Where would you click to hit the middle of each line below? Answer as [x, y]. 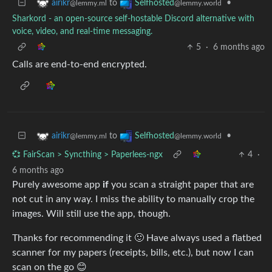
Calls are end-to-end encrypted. [80, 64]
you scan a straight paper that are [181, 185]
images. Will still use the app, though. [91, 214]
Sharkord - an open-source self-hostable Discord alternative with [133, 19]
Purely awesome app [57, 185]
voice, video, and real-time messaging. [82, 32]
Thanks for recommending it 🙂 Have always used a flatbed [137, 238]
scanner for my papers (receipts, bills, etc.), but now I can [133, 253]
